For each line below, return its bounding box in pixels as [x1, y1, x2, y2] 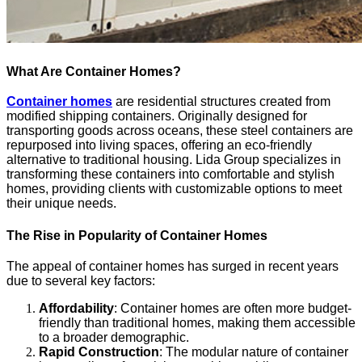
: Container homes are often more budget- [114, 301, 351, 315]
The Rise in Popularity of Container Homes [6, 229, 267, 243]
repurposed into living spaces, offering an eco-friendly [6, 138, 312, 153]
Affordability [39, 301, 114, 315]
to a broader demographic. [39, 330, 189, 344]
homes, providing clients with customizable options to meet [6, 182, 342, 196]
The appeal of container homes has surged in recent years [6, 259, 339, 273]
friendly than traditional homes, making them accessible [39, 315, 356, 330]
